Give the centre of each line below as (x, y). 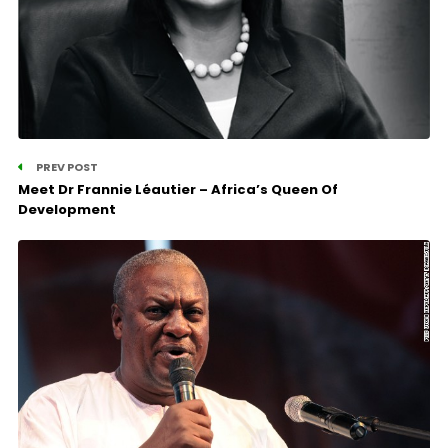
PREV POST (65, 166)
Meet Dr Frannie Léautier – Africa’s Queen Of (177, 189)
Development (66, 209)
